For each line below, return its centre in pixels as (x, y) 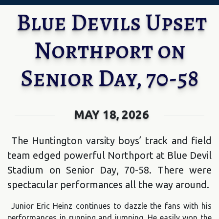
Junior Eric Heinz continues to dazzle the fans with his (111, 206)
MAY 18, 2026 (111, 115)
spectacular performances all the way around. (108, 185)
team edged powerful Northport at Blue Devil (109, 155)
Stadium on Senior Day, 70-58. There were (109, 170)
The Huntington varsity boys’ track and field (111, 141)
